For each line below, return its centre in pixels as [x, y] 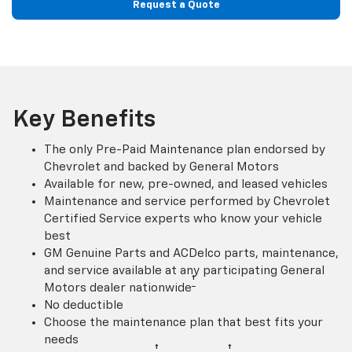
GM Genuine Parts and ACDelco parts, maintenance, [191, 253]
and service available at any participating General [184, 270]
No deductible [84, 305]
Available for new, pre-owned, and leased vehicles [186, 184]
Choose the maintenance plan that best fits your [183, 322]
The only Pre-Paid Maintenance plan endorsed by [185, 149]
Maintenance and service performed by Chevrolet [187, 201]
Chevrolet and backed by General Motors [161, 167]
